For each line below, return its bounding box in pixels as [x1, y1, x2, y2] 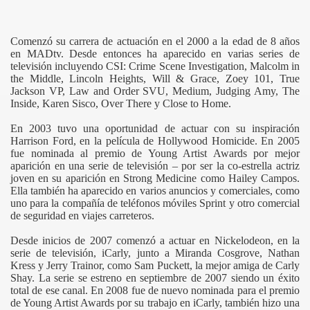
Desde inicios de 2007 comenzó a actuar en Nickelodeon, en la [10, 234, 300, 246]
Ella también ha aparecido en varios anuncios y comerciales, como [10, 184, 300, 197]
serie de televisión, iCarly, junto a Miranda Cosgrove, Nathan [10, 246, 300, 259]
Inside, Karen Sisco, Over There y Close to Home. [10, 97, 231, 109]
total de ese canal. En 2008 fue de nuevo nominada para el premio [10, 284, 300, 296]
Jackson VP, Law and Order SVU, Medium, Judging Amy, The [10, 84, 300, 97]
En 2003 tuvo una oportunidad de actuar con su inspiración [10, 122, 300, 134]
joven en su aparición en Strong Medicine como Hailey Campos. [10, 172, 300, 184]
